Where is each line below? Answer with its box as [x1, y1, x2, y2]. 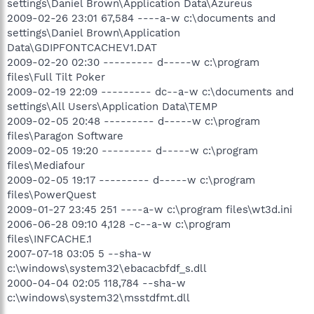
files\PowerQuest [7, 188, 96, 201]
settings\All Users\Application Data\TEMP [7, 100, 217, 113]
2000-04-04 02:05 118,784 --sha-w [7, 276, 186, 289]
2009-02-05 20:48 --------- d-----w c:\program [7, 114, 260, 128]
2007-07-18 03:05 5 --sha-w [7, 247, 151, 260]
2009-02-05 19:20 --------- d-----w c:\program [7, 144, 258, 157]
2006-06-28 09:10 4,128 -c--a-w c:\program [7, 217, 231, 231]
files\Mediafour [7, 158, 85, 172]
